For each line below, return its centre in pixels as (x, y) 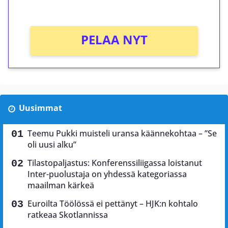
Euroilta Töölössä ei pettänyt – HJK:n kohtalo (113, 204)
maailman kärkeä (61, 186)
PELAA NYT (114, 40)
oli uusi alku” (52, 145)
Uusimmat (40, 108)
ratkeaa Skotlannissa (68, 215)
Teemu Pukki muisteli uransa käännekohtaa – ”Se (122, 134)
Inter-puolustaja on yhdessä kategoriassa (107, 174)
